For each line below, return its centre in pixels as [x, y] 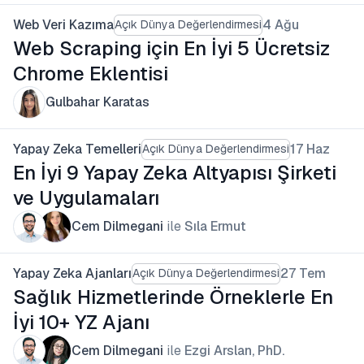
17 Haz [310, 149]
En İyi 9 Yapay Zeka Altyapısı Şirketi [175, 172]
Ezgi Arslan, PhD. [234, 350]
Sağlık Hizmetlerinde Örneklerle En [173, 297]
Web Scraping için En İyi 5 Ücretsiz [171, 48]
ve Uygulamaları [86, 197]
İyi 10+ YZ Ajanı [81, 322]
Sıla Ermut [215, 226]
